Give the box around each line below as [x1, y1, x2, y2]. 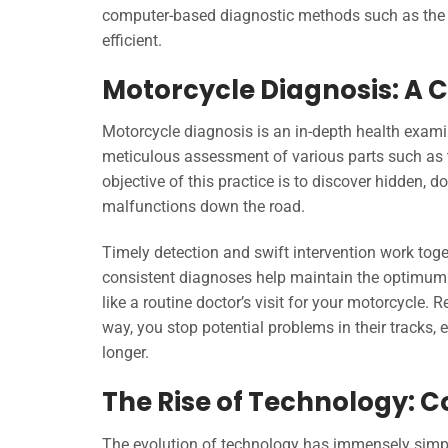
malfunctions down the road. [102, 197, 305, 217]
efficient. [102, 30, 162, 50]
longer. [102, 343, 149, 363]
